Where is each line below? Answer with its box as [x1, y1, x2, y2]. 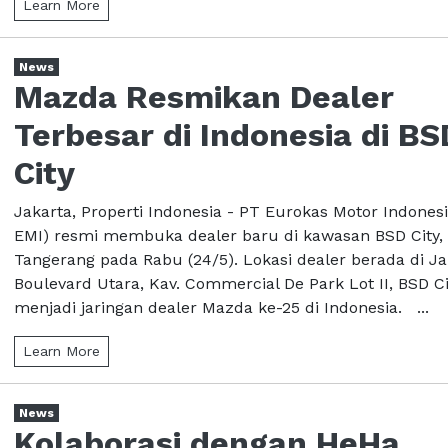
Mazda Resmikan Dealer [14, 77, 394, 116]
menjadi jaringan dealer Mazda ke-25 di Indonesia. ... [14, 297, 429, 317]
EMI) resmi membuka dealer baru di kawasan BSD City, [14, 225, 443, 245]
